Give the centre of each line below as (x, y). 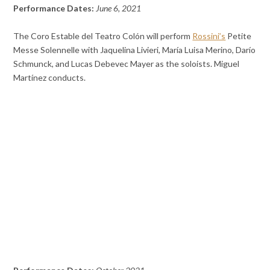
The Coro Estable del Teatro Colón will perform (103, 36)
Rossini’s (209, 36)
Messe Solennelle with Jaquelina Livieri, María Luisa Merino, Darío (135, 50)
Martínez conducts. (50, 78)
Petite (239, 36)
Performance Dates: (55, 8)
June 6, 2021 (119, 8)
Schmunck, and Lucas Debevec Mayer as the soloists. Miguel (127, 64)
